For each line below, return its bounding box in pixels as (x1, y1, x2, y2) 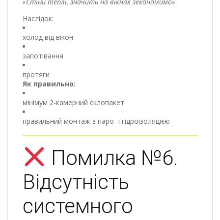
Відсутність (23, 169, 129, 194)
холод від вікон (23, 32, 73, 42)
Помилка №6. (46, 145, 178, 170)
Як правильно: (23, 79, 76, 88)
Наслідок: (23, 13, 54, 23)
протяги (23, 69, 50, 79)
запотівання (23, 51, 63, 60)
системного (23, 193, 133, 218)
